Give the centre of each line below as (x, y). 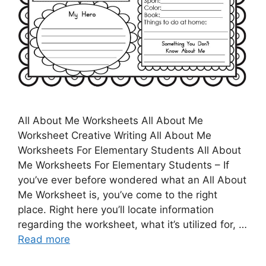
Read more (44, 239)
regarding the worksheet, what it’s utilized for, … (132, 224)
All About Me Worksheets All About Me (110, 121)
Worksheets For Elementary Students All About (129, 150)
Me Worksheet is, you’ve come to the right (118, 195)
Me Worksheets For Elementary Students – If (123, 165)
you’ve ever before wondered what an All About (132, 180)
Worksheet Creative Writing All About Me (115, 135)
